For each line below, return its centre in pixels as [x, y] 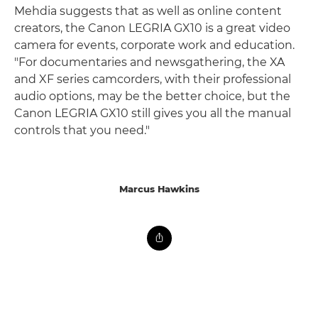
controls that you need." [82, 130]
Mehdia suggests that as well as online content [148, 11]
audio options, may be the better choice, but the [152, 96]
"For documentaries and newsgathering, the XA [149, 62]
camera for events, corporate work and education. [154, 45]
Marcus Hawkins [159, 188]
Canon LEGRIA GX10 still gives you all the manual [153, 113]
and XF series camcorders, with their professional [153, 79]
